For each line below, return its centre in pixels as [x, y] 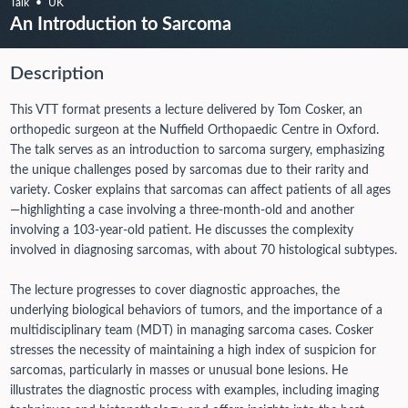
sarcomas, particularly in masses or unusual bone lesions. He [178, 370]
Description [56, 73]
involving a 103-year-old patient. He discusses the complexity [181, 230]
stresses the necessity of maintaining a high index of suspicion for [193, 350]
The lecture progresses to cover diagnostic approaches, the [174, 290]
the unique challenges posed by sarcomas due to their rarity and [189, 170]
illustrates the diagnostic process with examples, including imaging [194, 390]
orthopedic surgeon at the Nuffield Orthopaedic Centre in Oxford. [194, 130]
